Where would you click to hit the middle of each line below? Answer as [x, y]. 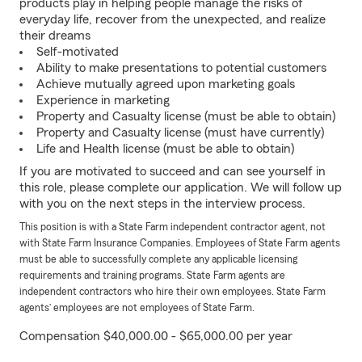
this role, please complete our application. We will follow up [181, 187]
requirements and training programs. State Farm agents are [152, 276]
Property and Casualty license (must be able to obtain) [186, 116]
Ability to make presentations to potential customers [181, 68]
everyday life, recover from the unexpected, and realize [173, 19]
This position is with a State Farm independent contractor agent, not [173, 227]
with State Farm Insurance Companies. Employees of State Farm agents [180, 243]
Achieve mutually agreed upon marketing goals [166, 84]
